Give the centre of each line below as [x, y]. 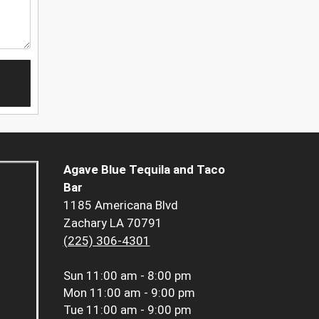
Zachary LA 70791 [113, 223]
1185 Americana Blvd [120, 205]
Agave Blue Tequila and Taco [144, 170]
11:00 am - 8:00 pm [138, 276]
